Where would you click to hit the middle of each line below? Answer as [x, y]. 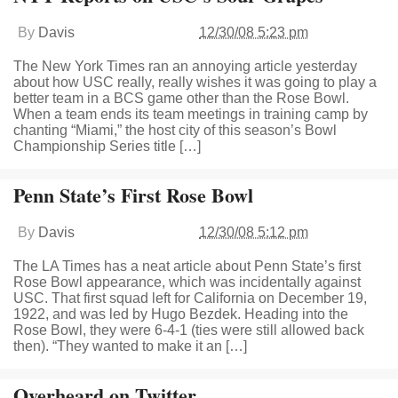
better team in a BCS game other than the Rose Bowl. [181, 98]
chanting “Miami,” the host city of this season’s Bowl [175, 130]
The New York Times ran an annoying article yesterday [185, 66]
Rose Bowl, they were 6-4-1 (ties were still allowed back [189, 330]
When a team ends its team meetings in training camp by [191, 114]
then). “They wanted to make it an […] [130, 346]
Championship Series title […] [107, 146]
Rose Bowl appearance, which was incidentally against [187, 282]
